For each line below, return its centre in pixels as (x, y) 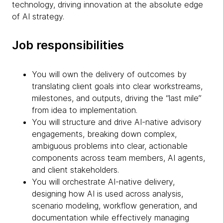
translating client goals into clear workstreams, (117, 86)
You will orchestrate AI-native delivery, (103, 182)
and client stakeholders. (75, 170)
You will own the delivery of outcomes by (109, 74)
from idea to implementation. (85, 110)
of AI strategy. (38, 16)
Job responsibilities (68, 45)
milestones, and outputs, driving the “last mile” (117, 98)
